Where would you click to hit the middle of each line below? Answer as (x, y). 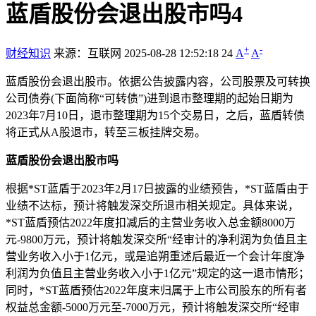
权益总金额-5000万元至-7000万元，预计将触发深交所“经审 (153, 307)
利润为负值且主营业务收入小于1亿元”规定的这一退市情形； (158, 273)
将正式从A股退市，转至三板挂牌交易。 (106, 132)
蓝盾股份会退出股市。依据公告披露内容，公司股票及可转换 (158, 81)
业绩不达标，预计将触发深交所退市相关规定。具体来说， (152, 205)
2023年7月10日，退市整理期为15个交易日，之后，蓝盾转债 (155, 115)
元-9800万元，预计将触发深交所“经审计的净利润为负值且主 (157, 239)
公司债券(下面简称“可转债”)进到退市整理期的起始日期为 (150, 98)
